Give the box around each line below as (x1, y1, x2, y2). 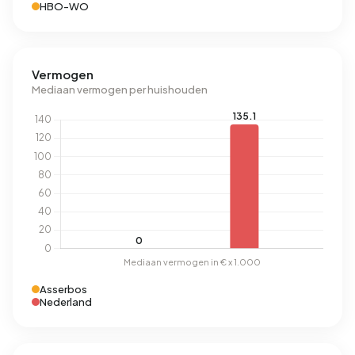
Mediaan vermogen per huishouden (32, 83, 208, 96)
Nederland (40, 296, 92, 308)
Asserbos (40, 283, 87, 296)
